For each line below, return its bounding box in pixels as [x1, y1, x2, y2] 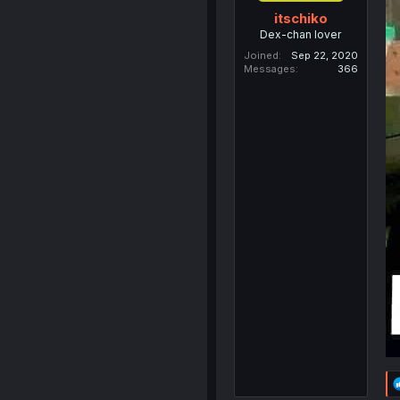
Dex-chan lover [260, 27, 342, 41]
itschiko [273, 9, 328, 27]
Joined [243, 48, 279, 62]
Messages [243, 62, 296, 75]
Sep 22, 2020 [290, 48, 358, 62]
